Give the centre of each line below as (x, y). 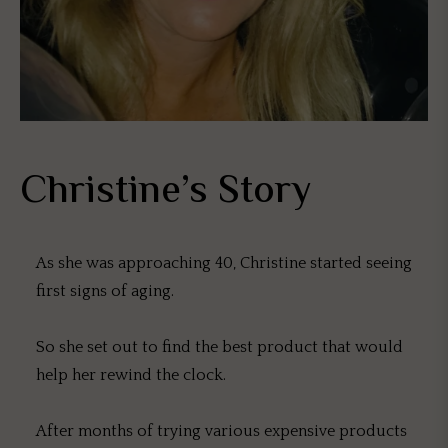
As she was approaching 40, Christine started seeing (224, 263)
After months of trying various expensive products (221, 431)
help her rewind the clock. (131, 375)
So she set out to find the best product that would (219, 347)
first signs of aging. (105, 291)
